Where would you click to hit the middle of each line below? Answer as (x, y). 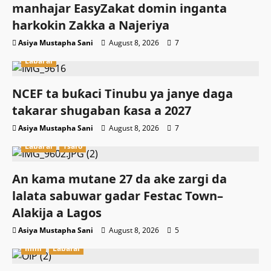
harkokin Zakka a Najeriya (91, 25)
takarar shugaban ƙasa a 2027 (102, 111)
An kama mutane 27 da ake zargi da (119, 179)
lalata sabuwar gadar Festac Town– (118, 196)
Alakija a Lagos (57, 213)
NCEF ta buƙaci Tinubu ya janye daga (122, 94)
